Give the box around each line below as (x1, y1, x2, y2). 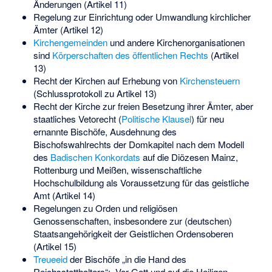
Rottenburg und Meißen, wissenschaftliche (33, 163, 202, 176)
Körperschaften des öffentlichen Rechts (52, 48, 208, 61)
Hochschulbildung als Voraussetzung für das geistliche (33, 175, 249, 189)
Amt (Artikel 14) (33, 188, 95, 202)
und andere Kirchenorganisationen (107, 35, 245, 49)
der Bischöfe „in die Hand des (67, 252, 186, 265)
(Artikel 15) (33, 239, 76, 253)
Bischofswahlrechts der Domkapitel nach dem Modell (33, 137, 244, 151)
